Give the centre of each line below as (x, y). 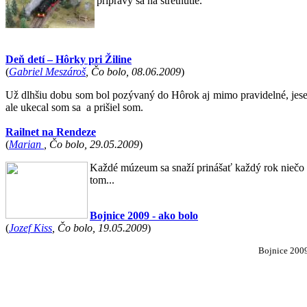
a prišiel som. (113, 107)
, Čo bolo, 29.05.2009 (91, 144)
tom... (102, 180)
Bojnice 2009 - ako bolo (144, 216)
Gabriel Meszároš (47, 72)
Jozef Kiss (30, 228)
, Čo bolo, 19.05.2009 (100, 228)
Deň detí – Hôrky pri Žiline (69, 59)
